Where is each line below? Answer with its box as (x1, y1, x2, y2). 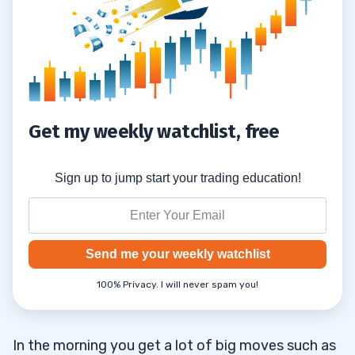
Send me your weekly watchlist (85, 246, 270, 261)
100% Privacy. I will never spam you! (97, 278, 258, 290)
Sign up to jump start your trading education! (54, 170, 301, 185)
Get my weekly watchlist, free (29, 120, 280, 143)
